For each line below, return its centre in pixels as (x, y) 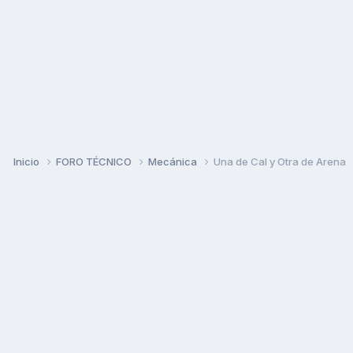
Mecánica (174, 161)
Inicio (28, 161)
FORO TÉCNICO (95, 161)
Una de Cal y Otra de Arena (280, 161)
